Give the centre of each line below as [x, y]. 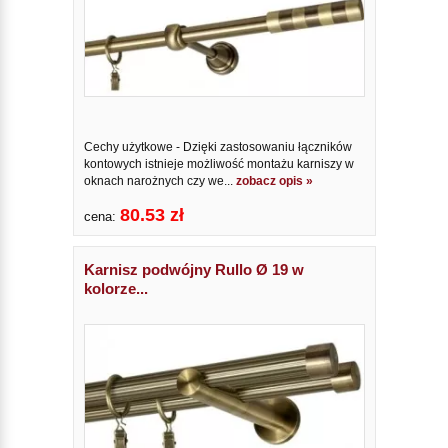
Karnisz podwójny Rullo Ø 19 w [193, 269]
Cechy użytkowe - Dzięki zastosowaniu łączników [217, 146]
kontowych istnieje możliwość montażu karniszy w [218, 163]
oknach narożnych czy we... [159, 180]
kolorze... [115, 288]
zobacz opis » [274, 180]
